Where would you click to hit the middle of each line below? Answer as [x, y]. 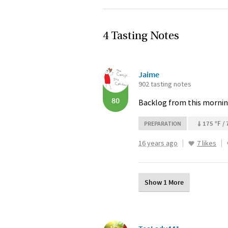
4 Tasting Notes [141, 36]
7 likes [207, 143]
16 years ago [158, 143]
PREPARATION [163, 123]
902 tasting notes [165, 84]
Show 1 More [164, 182]
